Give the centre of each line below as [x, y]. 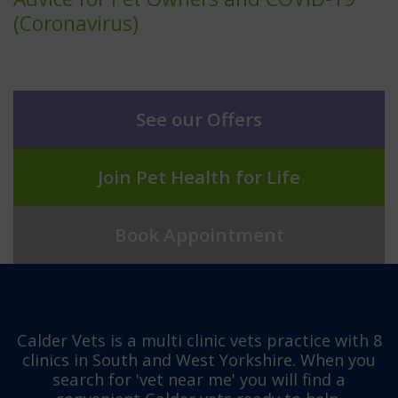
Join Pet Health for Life [199, 177]
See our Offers [199, 119]
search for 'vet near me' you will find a [199, 378]
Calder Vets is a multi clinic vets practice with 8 [199, 339]
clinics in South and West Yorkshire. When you [199, 359]
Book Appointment [199, 235]
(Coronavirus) [76, 23]
